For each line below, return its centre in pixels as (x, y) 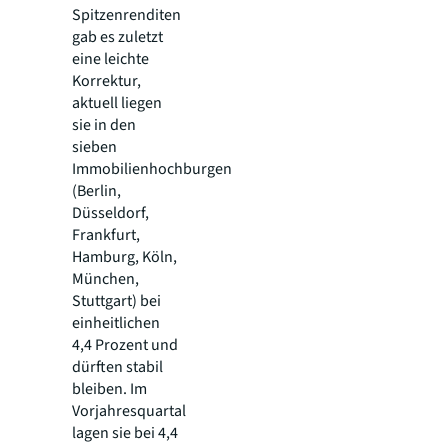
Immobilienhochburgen (152, 169)
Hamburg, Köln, (124, 257)
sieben (94, 147)
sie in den (104, 125)
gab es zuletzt (117, 37)
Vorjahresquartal (129, 411)
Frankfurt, (106, 235)
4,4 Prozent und (125, 345)
